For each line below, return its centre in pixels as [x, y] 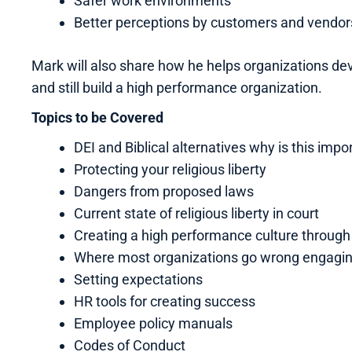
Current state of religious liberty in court [196, 213]
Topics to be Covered [97, 117]
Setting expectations [138, 279]
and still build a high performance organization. [177, 87]
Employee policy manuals [153, 323]
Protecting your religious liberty [170, 169]
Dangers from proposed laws [164, 191]
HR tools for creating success [165, 301]
